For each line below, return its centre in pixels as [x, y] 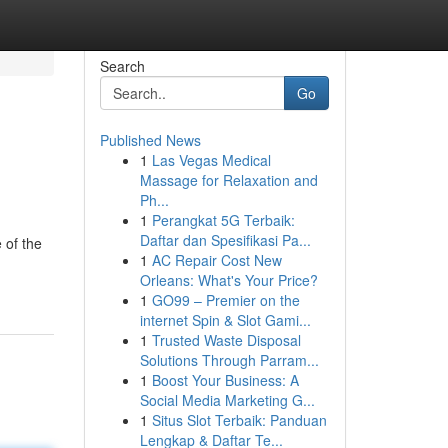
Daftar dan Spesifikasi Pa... [225, 240]
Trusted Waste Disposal [226, 340]
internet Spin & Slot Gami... [225, 320]
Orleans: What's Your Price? [228, 280]
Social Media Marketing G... [227, 400]
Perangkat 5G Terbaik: [223, 220]
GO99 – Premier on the [225, 300]
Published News [150, 140]
